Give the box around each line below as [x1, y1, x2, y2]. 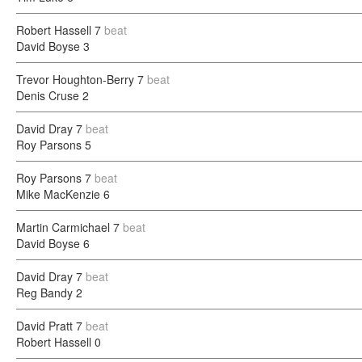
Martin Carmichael [16, 219, 110, 235]
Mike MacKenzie [16, 186, 100, 202]
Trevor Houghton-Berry [16, 71, 134, 87]
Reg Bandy [16, 284, 73, 301]
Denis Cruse [16, 87, 79, 103]
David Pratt [16, 318, 73, 334]
